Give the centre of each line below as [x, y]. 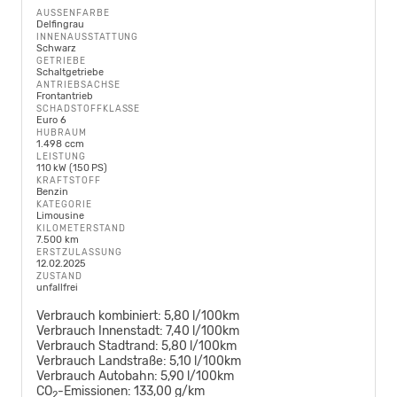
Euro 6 [51, 121]
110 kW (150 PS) [72, 168]
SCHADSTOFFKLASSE [89, 109]
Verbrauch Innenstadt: [100, 331]
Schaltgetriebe [70, 73]
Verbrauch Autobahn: [97, 377]
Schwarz [56, 49]
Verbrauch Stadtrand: [97, 346]
